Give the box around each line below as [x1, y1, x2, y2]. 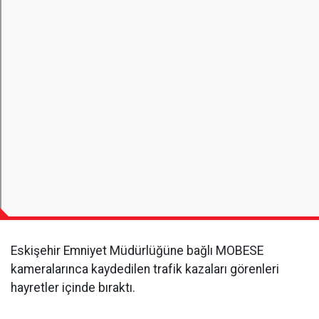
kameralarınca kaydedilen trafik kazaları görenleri [11, 262, 279, 276]
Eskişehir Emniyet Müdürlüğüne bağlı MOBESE [11, 244, 263, 258]
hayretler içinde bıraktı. [11, 281, 135, 295]
